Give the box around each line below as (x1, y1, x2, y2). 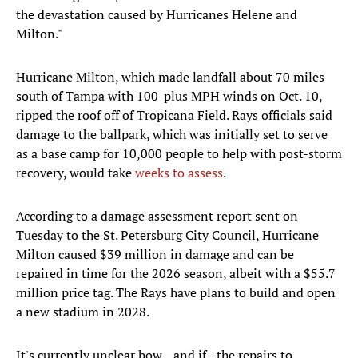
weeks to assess (135, 164, 223, 182)
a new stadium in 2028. (16, 303, 149, 321)
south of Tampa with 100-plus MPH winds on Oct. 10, (16, 87, 322, 105)
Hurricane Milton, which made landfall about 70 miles (16, 68, 324, 86)
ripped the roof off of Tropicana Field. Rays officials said (16, 106, 332, 125)
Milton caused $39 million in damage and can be (16, 245, 294, 264)
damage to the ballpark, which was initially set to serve (16, 125, 328, 144)
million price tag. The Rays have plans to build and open (16, 284, 336, 302)
